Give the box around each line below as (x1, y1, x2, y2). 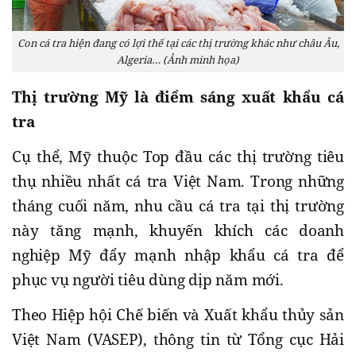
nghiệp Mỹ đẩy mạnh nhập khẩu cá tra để (12, 244, 344, 265)
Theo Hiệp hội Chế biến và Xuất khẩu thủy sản (12, 304, 344, 325)
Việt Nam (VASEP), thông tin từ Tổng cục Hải (12, 328, 344, 350)
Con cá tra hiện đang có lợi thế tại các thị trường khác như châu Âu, (17, 35, 339, 50)
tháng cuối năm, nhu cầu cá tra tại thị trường (12, 195, 344, 216)
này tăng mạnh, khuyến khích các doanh (12, 219, 344, 241)
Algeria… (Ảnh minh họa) (117, 52, 239, 67)
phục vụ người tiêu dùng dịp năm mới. (12, 269, 284, 290)
